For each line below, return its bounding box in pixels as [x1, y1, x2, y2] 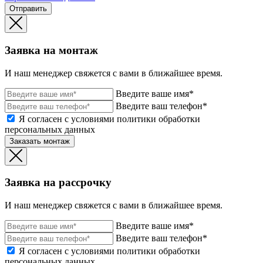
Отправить [9, 4, 47, 14]
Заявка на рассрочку [5, 176, 112, 189]
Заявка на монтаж [5, 43, 98, 56]
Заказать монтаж [9, 136, 70, 146]
